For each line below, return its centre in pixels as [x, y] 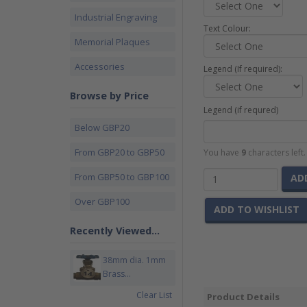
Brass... [117, 274]
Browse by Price [109, 96]
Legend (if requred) [241, 110]
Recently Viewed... [115, 231]
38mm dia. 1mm [135, 260]
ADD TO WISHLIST [257, 209]
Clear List [154, 295]
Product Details [243, 297]
